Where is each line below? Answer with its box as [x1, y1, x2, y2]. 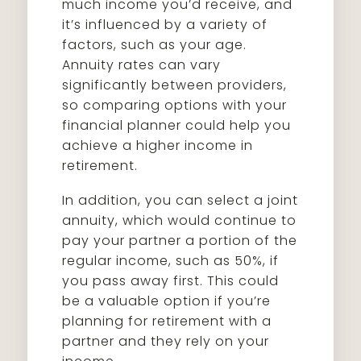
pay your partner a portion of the [62, 231, 298, 250]
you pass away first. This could [62, 272, 280, 290]
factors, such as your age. [62, 35, 247, 54]
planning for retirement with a [62, 312, 272, 330]
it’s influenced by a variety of [62, 15, 268, 34]
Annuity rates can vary [62, 56, 222, 74]
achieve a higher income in [62, 136, 254, 155]
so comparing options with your [62, 96, 288, 114]
